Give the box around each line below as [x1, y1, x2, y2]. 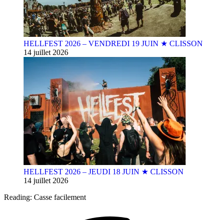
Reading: [4, 193, 32, 201]
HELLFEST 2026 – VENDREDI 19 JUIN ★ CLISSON [24, 39, 203, 48]
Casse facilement [34, 193, 86, 201]
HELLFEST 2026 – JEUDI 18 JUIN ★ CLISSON [24, 167, 184, 176]
